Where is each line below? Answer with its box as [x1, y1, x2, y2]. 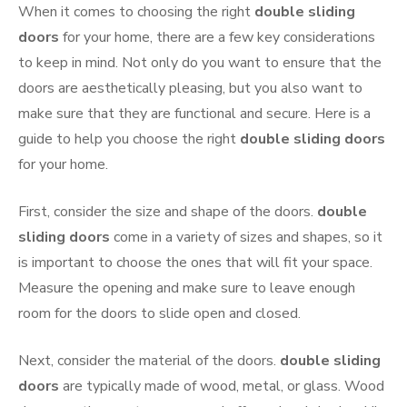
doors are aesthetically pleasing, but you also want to [18, 78, 362, 99]
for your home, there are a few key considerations [59, 27, 375, 48]
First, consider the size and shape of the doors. [18, 202, 317, 223]
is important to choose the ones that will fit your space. [18, 253, 372, 273]
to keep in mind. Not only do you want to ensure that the [18, 53, 382, 74]
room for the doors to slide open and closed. [18, 303, 301, 324]
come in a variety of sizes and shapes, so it [110, 227, 382, 248]
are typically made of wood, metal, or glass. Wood [59, 376, 384, 397]
